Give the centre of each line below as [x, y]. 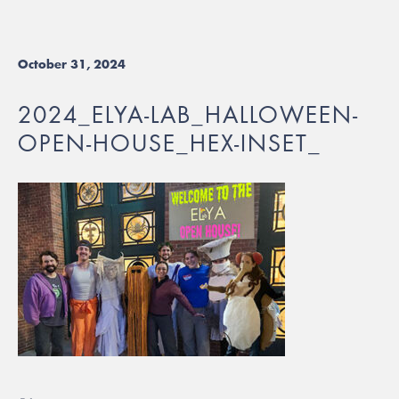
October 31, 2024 [72, 64]
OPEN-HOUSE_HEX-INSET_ [170, 143]
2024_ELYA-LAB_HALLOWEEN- [188, 115]
